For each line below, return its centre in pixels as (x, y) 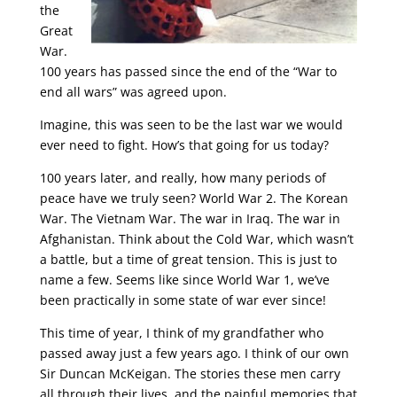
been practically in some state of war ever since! (183, 300)
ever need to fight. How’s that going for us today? (184, 145)
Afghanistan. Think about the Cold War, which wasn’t (196, 239)
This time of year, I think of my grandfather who (181, 333)
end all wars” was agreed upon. (133, 92)
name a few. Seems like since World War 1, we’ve (184, 280)
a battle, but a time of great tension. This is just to (188, 259)
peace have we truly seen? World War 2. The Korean (194, 198)
